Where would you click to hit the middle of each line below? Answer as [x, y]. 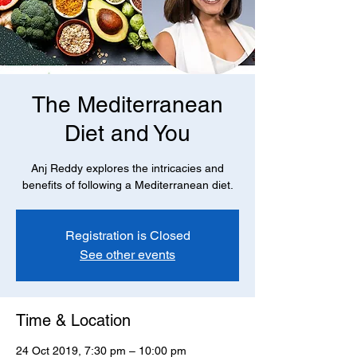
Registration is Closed [127, 235]
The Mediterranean [127, 104]
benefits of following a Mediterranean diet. [127, 185]
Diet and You [127, 133]
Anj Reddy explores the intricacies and [127, 168]
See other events [127, 255]
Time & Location [73, 320]
